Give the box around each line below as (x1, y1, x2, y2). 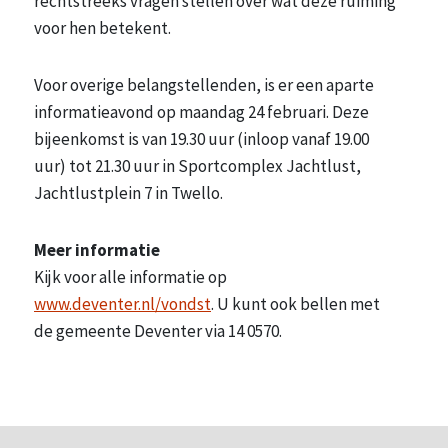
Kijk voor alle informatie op (34, 265, 227, 288)
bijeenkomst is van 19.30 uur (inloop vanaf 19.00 (34, 127, 369, 150)
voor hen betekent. (34, 16, 171, 39)
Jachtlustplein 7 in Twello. (34, 181, 223, 204)
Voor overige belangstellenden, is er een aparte (34, 73, 374, 96)
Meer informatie (34, 238, 160, 261)
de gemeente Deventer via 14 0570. (34, 319, 282, 342)
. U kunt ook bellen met (211, 292, 380, 315)
